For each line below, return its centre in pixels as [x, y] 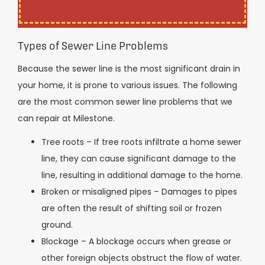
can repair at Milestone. [66, 118]
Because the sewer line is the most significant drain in [129, 68]
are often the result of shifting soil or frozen [132, 209]
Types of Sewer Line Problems [93, 46]
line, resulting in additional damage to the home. [142, 175]
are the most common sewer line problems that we [125, 101]
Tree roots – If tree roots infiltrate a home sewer [141, 142]
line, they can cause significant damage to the [139, 159]
